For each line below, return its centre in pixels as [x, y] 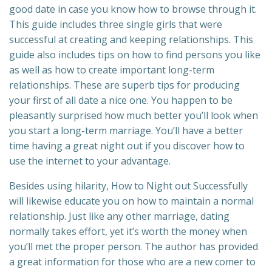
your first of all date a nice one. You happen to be [121, 100]
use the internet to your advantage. [90, 161]
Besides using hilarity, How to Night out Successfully [128, 186]
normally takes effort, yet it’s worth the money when [128, 232]
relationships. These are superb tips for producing [124, 85]
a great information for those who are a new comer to [132, 262]
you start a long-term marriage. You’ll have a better [126, 131]
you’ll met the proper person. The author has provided [134, 247]
